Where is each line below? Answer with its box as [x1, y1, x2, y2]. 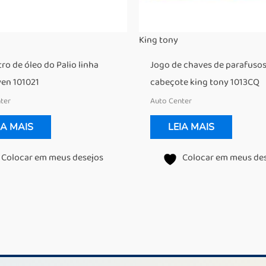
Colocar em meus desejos [1, 150, 103, 166]
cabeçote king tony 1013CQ [150, 74, 260, 90]
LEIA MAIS [168, 120, 215, 134]
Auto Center [150, 94, 192, 107]
